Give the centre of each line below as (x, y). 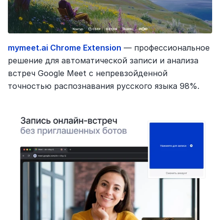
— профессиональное (165, 48)
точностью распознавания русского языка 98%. (104, 86)
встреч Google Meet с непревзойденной (88, 73)
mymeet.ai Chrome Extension (65, 48)
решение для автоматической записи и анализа (103, 61)
